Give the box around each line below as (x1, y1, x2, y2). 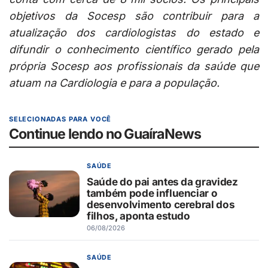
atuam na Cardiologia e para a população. (9, 77, 220, 90)
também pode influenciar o (87, 186, 218, 199)
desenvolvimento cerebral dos (87, 197, 235, 211)
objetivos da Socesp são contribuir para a (9, 10, 259, 23)
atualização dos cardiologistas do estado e (9, 26, 259, 39)
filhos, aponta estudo (87, 209, 190, 222)
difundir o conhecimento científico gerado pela (9, 43, 259, 56)
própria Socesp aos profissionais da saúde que (9, 60, 259, 73)
